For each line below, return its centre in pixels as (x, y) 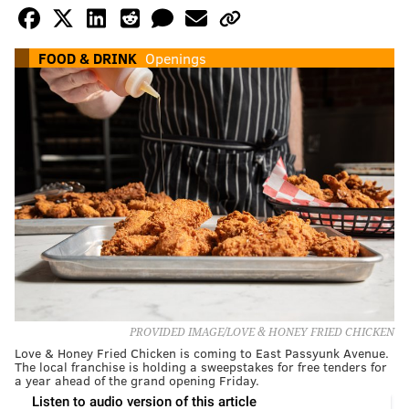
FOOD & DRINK (88, 58)
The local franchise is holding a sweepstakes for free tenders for (201, 366)
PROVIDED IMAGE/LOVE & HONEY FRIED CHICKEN (262, 332)
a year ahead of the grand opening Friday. (137, 380)
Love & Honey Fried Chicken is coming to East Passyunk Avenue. (202, 352)
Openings (176, 58)
